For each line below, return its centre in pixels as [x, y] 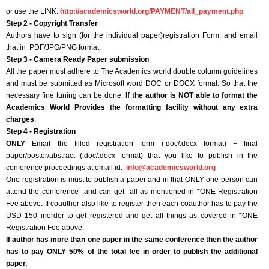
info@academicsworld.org [171, 168]
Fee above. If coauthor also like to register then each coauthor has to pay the [132, 204]
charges [20, 120]
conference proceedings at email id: [66, 168]
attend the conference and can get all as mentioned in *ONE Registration [132, 192]
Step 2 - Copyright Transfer [52, 24]
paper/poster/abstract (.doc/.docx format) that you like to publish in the [132, 156]
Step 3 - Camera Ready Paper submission [77, 60]
